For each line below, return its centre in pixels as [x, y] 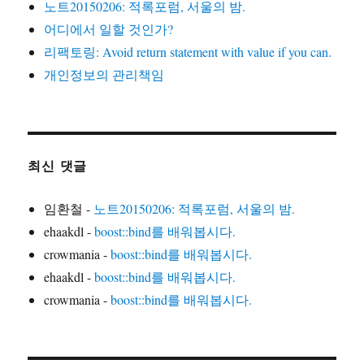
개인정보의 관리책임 [104, 75]
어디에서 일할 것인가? [109, 29]
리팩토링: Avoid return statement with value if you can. [188, 52]
